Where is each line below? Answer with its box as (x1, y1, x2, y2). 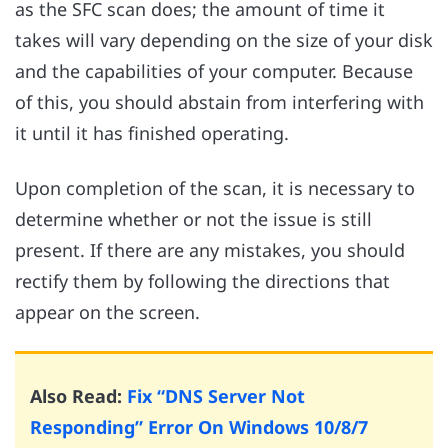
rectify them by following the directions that (15, 268, 390, 293)
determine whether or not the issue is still (15, 206, 372, 231)
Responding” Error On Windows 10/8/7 (30, 415, 368, 440)
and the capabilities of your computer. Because (15, 59, 413, 84)
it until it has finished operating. (15, 121, 289, 146)
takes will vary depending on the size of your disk (15, 28, 433, 53)
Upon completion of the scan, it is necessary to (15, 175, 415, 200)
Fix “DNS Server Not (127, 384, 305, 409)
